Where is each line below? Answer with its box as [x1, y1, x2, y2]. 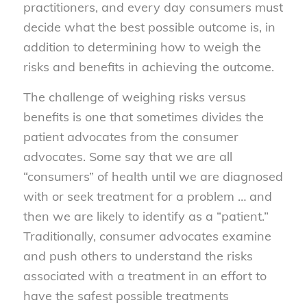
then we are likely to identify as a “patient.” [23, 208, 269, 225]
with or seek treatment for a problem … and [23, 188, 272, 205]
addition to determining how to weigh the [23, 38, 261, 55]
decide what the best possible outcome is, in [23, 19, 275, 35]
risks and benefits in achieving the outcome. [23, 58, 274, 75]
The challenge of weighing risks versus [23, 89, 246, 106]
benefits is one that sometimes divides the [23, 109, 264, 125]
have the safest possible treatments [23, 288, 229, 304]
